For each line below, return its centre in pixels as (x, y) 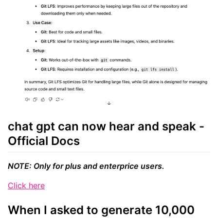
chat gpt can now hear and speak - (106, 126)
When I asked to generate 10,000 (101, 210)
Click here (26, 185)
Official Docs (44, 141)
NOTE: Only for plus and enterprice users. (86, 166)
